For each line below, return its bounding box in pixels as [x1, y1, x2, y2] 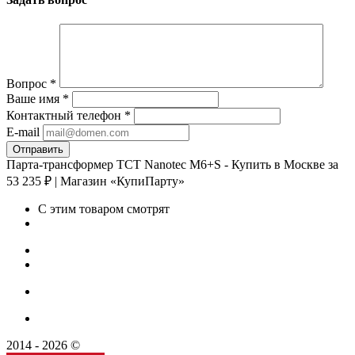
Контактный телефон [6, 109, 124, 123]
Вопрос [6, 77, 50, 91]
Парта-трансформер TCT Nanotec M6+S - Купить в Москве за [6, 158, 338, 172]
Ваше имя [6, 92, 63, 106]
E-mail [6, 125, 40, 139]
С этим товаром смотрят [38, 202, 170, 216]
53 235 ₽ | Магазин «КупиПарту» [6, 174, 185, 189]
